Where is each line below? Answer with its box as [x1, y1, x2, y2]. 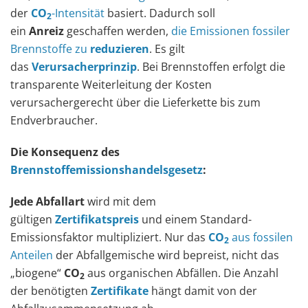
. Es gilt [149, 41, 185, 56]
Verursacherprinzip [32, 58, 137, 74]
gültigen [10, 211, 55, 227]
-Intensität [52, 5, 104, 21]
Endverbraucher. [10, 112, 98, 128]
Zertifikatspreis [55, 211, 139, 227]
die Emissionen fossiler [171, 23, 290, 38]
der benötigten [10, 283, 91, 298]
